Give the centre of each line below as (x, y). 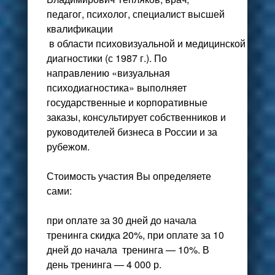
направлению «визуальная (108, 73)
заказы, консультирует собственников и (136, 117)
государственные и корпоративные (127, 103)
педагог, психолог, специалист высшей (135, 14)
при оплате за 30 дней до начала (121, 220)
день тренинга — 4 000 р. (104, 265)
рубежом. (68, 147)
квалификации (79, 29)
